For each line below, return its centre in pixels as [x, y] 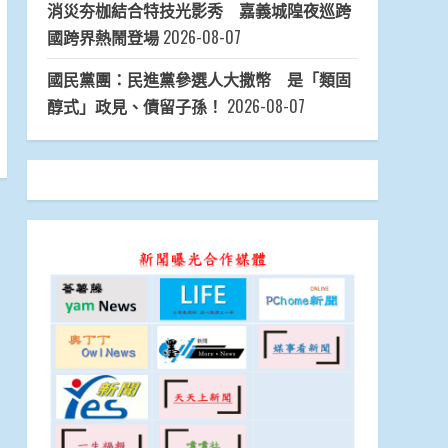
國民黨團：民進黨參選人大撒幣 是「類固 [198, 79]
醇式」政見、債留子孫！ [134, 106]
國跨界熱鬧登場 [102, 37]
